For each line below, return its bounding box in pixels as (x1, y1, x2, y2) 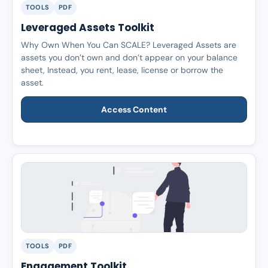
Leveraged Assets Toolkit (21, 20, 154, 35)
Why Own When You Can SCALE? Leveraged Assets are (21, 39, 236, 50)
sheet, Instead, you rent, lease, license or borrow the (21, 65, 223, 75)
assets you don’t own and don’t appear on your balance (21, 52, 237, 63)
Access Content (101, 104, 167, 115)
